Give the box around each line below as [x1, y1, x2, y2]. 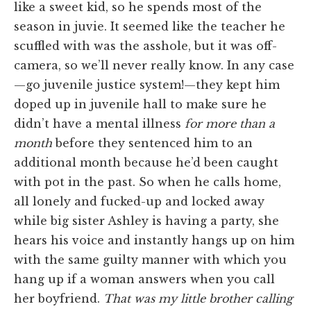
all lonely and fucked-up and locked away [14, 194, 264, 208]
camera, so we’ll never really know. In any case [14, 58, 294, 72]
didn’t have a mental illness [14, 116, 185, 131]
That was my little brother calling [103, 291, 293, 305]
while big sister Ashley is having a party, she [14, 213, 279, 228]
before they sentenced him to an [52, 135, 253, 150]
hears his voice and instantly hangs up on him [14, 233, 294, 247]
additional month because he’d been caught [14, 155, 278, 169]
